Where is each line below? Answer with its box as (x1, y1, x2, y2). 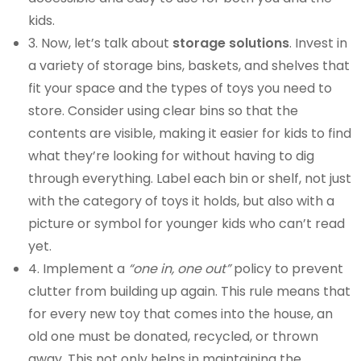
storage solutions (172, 34, 290, 53)
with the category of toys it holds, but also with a (28, 192, 335, 211)
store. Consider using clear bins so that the (28, 102, 299, 121)
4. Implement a (28, 259, 129, 279)
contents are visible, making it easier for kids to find (28, 124, 352, 143)
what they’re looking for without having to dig (28, 147, 315, 166)
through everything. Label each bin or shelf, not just (28, 169, 352, 189)
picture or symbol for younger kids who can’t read (28, 214, 346, 234)
